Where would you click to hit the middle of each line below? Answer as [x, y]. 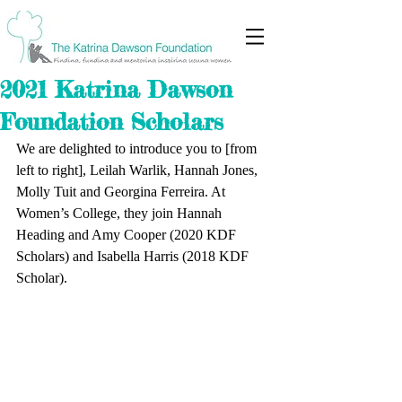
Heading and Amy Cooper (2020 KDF [128, 235]
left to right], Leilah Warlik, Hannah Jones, [139, 170]
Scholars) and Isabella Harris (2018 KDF [134, 256]
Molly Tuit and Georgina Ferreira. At [122, 192]
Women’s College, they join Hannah [121, 213]
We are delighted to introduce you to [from [138, 149]
